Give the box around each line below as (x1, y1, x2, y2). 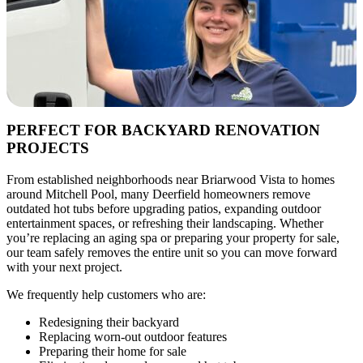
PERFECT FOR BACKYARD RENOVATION (6, 122, 320, 139)
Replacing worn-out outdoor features (39, 330, 227, 344)
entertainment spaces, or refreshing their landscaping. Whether (6, 216, 323, 231)
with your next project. (6, 260, 122, 275)
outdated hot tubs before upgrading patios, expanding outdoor (6, 202, 321, 216)
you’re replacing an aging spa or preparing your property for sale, (6, 231, 340, 246)
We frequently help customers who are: (6, 288, 206, 302)
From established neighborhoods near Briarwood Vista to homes (6, 173, 335, 187)
